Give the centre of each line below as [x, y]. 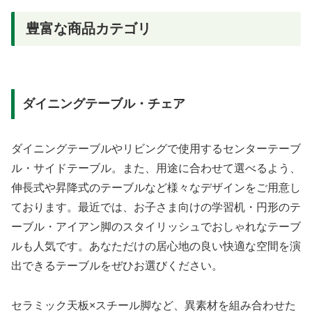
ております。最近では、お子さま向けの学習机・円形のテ [156, 208]
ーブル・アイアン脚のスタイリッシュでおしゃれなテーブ [156, 227]
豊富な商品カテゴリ [88, 29]
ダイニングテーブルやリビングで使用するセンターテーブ [156, 149]
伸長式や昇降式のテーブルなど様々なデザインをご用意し [156, 188]
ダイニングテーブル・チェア [103, 104]
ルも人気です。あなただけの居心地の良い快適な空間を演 [156, 247]
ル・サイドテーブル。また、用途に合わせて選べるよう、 [156, 169]
